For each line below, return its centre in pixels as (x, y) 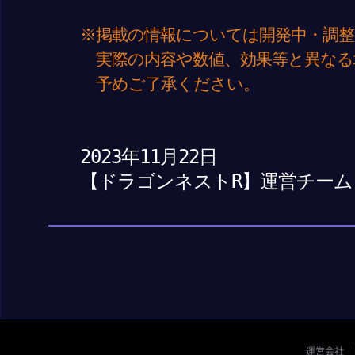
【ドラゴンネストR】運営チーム (216, 181)
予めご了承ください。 (170, 84)
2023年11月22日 (149, 157)
